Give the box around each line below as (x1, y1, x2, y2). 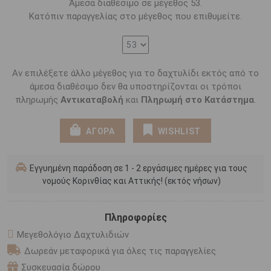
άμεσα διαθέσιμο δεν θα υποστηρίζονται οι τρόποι (30, 81, 241, 92)
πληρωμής (15, 94, 60, 105)
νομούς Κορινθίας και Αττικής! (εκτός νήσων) (42, 176, 221, 186)
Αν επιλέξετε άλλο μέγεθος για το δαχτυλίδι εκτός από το (12, 68, 259, 79)
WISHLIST (157, 126, 201, 136)
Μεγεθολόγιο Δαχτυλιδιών (17, 229, 129, 240)
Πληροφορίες (104, 212, 167, 223)
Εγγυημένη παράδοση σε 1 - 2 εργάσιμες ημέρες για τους (29, 163, 247, 173)
